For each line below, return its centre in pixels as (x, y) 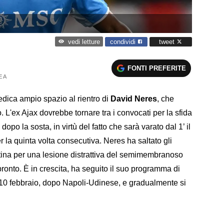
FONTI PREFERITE (157, 68)
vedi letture (84, 42)
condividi (124, 41)
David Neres (134, 98)
